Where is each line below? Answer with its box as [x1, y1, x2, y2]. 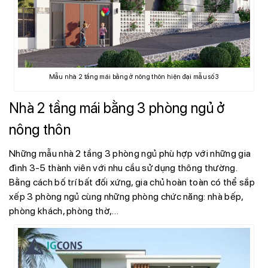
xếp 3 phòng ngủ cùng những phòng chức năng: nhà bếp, [9, 190, 243, 202]
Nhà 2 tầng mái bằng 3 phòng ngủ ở [9, 99, 226, 117]
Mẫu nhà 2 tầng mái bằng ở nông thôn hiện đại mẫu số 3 [48, 72, 220, 81]
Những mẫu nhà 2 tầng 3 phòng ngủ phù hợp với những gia [9, 147, 251, 159]
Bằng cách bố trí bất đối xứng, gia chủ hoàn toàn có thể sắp [9, 176, 255, 188]
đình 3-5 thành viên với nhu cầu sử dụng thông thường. [9, 162, 237, 173]
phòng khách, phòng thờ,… [9, 205, 121, 217]
